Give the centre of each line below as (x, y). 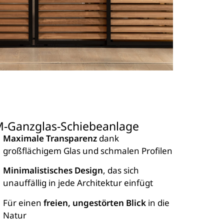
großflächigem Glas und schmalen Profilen (88, 151)
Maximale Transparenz (50, 138)
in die (158, 202)
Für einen (23, 202)
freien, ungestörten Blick (95, 202)
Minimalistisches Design (53, 170)
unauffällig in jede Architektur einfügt (78, 183)
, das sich (121, 170)
